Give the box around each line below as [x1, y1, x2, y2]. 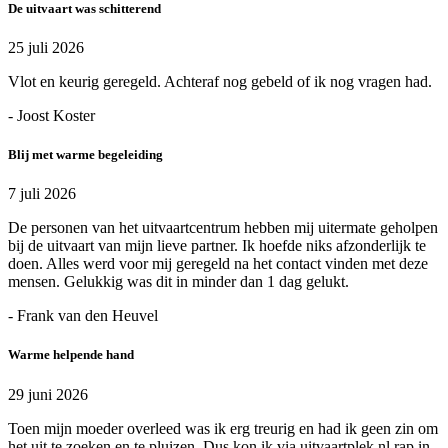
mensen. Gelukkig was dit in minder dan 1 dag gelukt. [8, 273, 349, 291]
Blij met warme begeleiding [8, 147, 163, 163]
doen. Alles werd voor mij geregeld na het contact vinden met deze [8, 255, 428, 273]
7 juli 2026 [8, 185, 76, 203]
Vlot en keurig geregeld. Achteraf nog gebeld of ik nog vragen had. [8, 72, 432, 90]
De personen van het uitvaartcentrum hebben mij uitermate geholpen [8, 219, 438, 237]
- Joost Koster [8, 106, 95, 124]
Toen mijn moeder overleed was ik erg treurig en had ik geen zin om [8, 419, 438, 437]
